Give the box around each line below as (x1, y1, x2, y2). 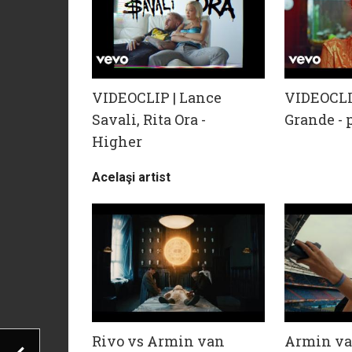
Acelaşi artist (92, 170, 170, 185)
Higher (92, 132, 142, 152)
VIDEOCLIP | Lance (92, 88, 222, 108)
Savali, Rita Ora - (92, 110, 206, 130)
